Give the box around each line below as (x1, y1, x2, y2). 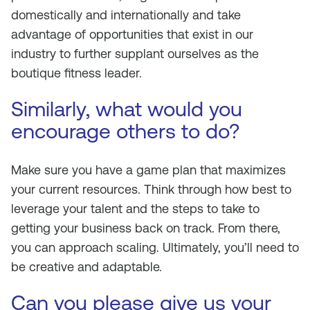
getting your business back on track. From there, (11, 221, 280, 235)
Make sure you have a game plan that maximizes (11, 163, 286, 177)
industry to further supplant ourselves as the (11, 46, 259, 61)
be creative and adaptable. (11, 259, 162, 274)
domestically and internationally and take (11, 8, 241, 22)
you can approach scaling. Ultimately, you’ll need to (11, 240, 299, 255)
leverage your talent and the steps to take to (11, 201, 259, 216)
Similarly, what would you (11, 97, 242, 121)
